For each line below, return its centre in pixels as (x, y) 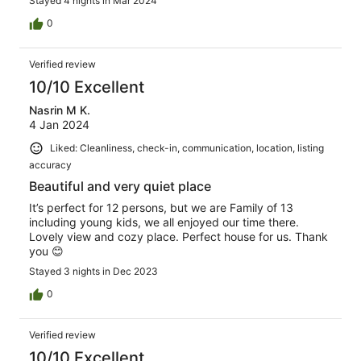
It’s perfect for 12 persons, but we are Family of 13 (161, 207)
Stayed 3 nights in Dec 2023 (93, 271)
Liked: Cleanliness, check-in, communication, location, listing (187, 147)
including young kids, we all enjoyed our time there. (164, 222)
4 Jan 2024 (59, 124)
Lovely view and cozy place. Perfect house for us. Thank (178, 236)
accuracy (50, 164)
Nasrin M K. (60, 110)
